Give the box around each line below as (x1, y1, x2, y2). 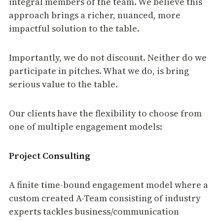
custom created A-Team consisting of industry (8, 192, 201, 204)
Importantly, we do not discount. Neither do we (8, 51, 207, 64)
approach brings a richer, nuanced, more (8, 9, 181, 21)
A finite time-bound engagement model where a (8, 179, 208, 191)
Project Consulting (8, 149, 90, 162)
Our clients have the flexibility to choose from (8, 107, 202, 119)
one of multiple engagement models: (8, 120, 162, 133)
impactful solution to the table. (8, 22, 140, 35)
